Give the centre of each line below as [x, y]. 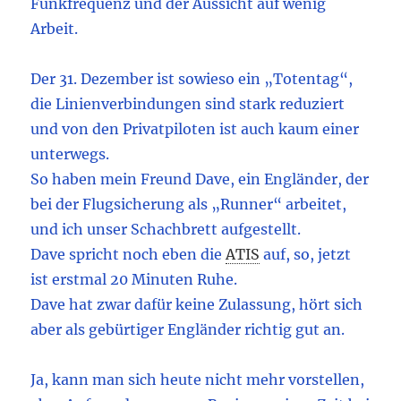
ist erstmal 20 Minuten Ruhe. [134, 280]
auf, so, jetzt [307, 255]
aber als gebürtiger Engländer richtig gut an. [188, 330]
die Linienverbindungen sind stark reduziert [188, 104]
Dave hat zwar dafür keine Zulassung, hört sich [197, 305]
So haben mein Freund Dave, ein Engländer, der [200, 179]
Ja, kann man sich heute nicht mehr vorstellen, [198, 380]
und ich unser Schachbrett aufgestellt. [166, 230]
